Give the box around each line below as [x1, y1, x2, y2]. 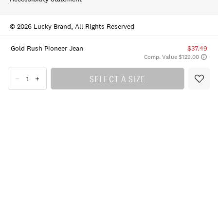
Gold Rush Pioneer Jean [10, 43, 83, 53]
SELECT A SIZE [89, 73, 146, 84]
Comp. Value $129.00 [144, 53, 200, 61]
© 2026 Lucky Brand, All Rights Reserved [10, 22, 134, 31]
